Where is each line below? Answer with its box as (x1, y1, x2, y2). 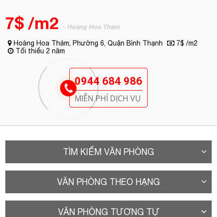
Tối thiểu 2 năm (14, 47, 65, 55)
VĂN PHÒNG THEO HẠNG (57, 177, 160, 187)
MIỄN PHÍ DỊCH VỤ (75, 93, 141, 104)
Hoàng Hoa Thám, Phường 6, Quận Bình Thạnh (12, 39, 163, 47)
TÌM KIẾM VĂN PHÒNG (63, 147, 154, 157)
